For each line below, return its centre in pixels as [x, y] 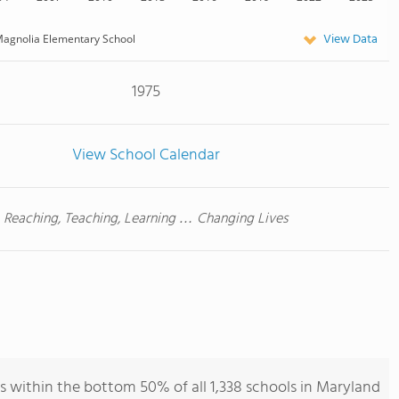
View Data [350, 40]
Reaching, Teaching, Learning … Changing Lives [146, 219]
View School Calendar [146, 155]
